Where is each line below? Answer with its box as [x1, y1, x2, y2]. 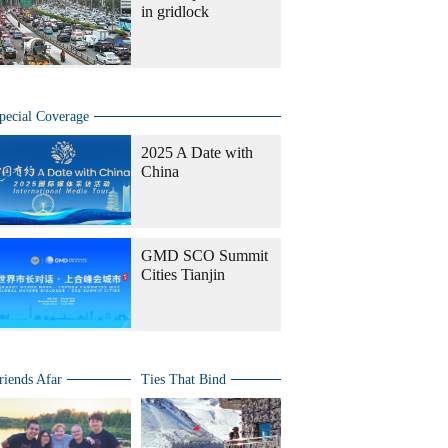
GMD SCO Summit [141, 247, 268, 264]
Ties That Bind [141, 372, 226, 387]
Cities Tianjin [141, 266, 225, 283]
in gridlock [141, 3, 209, 20]
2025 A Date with [141, 144, 253, 161]
